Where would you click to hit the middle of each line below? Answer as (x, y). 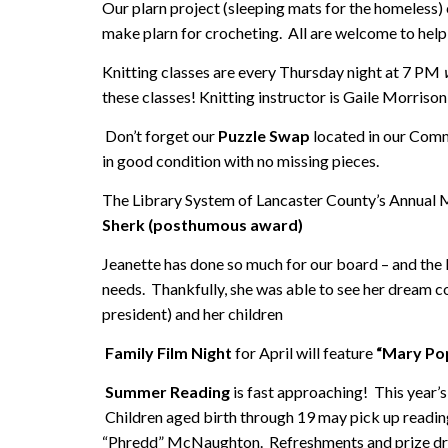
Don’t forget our (160, 135)
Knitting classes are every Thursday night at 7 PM (272, 71)
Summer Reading (169, 391)
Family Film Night (168, 352)
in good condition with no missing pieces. (240, 160)
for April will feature (304, 352)
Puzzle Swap (264, 135)
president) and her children (192, 313)
